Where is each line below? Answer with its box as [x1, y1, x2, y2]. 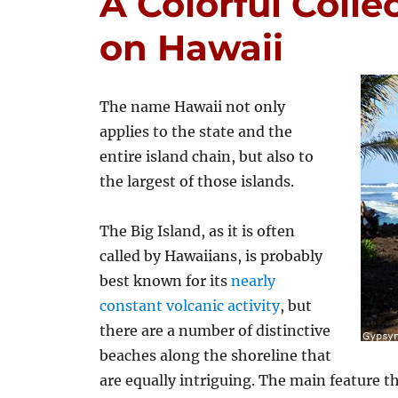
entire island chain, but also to [99, 147, 314, 165]
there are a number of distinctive [99, 322, 331, 339]
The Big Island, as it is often [99, 222, 296, 240]
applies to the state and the [99, 123, 293, 140]
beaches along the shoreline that [99, 346, 332, 364]
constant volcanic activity [99, 297, 281, 314]
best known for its [99, 272, 232, 290]
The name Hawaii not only [99, 98, 286, 115]
